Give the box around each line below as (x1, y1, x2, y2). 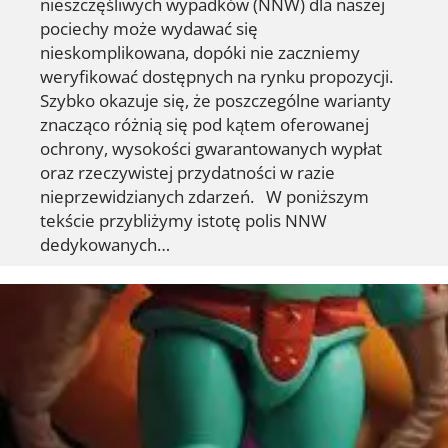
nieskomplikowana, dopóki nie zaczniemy (40, 40, 360, 65)
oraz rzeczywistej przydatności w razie (40, 160, 335, 185)
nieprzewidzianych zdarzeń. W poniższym (40, 184, 369, 209)
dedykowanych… (40, 232, 170, 257)
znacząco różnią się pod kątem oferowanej (40, 112, 369, 137)
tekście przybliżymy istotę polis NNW (40, 208, 327, 233)
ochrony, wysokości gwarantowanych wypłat (40, 136, 382, 161)
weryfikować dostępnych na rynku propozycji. (40, 64, 393, 89)
